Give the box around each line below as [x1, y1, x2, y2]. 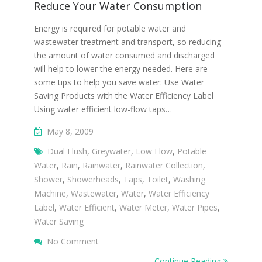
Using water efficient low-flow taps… [34, 104, 173, 115]
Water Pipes [172, 202, 218, 213]
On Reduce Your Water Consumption [98, 235, 239, 246]
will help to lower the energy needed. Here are [34, 63, 208, 74]
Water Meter [119, 202, 168, 213]
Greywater [92, 146, 132, 157]
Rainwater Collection [125, 160, 204, 171]
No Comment [47, 236, 99, 247]
